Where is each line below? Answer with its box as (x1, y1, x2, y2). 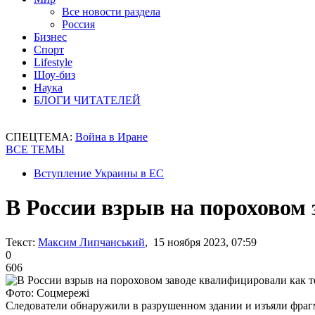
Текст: (6, 236, 35, 248)
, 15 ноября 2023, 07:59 (145, 236, 257, 248)
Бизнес (34, 31, 67, 43)
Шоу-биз (34, 69, 75, 81)
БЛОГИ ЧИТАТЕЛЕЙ (34, 94, 141, 106)
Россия (62, 18, 95, 30)
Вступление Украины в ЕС (34, 167, 164, 179)
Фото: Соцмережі (6, 286, 89, 299)
